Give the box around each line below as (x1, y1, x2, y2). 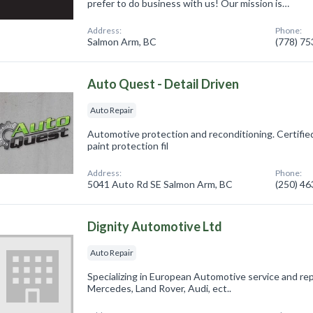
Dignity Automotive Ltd (87, 219, 223, 235)
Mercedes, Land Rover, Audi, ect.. (87, 282, 232, 295)
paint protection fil (87, 140, 169, 152)
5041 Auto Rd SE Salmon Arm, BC (87, 178, 233, 191)
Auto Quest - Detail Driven (87, 76, 240, 92)
